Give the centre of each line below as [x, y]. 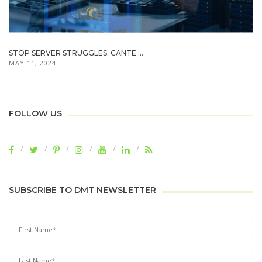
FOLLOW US [35, 114]
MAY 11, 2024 [32, 63]
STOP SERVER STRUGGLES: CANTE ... [76, 53]
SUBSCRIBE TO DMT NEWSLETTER [82, 190]
